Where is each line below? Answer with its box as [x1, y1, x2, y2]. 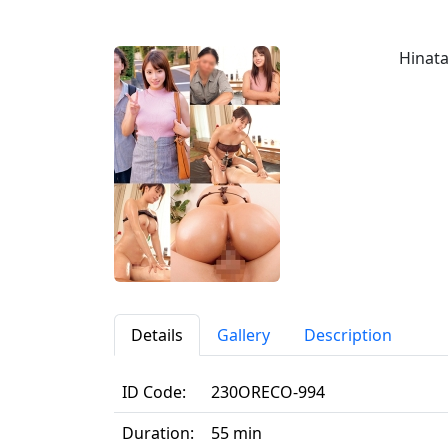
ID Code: [122, 381, 186, 404]
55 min [211, 422, 262, 445]
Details [131, 324, 183, 347]
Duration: [122, 422, 194, 445]
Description [304, 324, 392, 347]
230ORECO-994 [211, 381, 325, 404]
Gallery [217, 324, 270, 347]
